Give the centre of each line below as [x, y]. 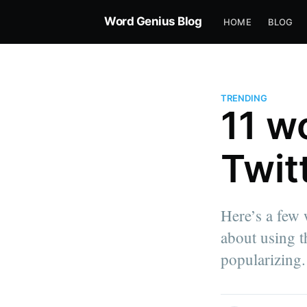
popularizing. [263, 259]
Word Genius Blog [153, 21]
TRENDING [244, 98]
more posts [217, 278]
